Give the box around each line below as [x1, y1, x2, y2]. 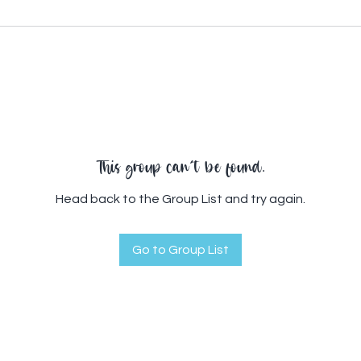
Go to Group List [132, 243, 229, 256]
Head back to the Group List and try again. [56, 192, 305, 205]
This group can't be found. [96, 156, 265, 179]
